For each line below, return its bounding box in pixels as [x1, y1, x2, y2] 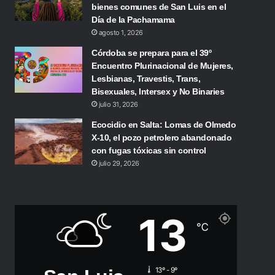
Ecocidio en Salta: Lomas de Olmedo [91, 120, 236, 130]
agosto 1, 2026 [98, 28, 143, 37]
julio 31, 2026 [98, 100, 138, 109]
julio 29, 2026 [98, 159, 139, 168]
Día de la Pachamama [91, 15, 175, 25]
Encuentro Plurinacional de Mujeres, [91, 61, 233, 71]
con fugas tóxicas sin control [91, 145, 206, 155]
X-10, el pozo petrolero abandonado [91, 133, 232, 142]
